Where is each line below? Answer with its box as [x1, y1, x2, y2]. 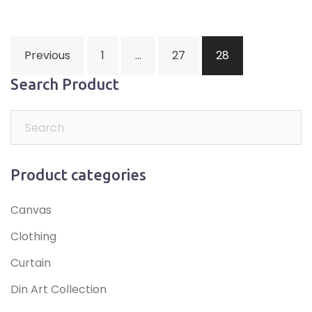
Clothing [10, 228, 56, 245]
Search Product [10, 75, 119, 93]
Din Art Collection [10, 281, 107, 298]
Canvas [10, 202, 52, 219]
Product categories [10, 166, 146, 184]
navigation [10, 56, 105, 78]
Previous [24, 47, 70, 64]
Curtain [10, 255, 51, 272]
